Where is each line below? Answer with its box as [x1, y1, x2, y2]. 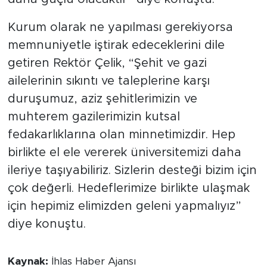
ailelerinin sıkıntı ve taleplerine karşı [7, 74, 210, 87]
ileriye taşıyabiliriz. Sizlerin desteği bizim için [7, 164, 257, 176]
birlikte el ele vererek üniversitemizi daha [7, 146, 241, 159]
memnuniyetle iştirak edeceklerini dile [7, 39, 225, 51]
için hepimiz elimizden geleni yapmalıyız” [7, 200, 241, 212]
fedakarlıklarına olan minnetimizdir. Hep [7, 128, 235, 141]
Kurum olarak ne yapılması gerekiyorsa [7, 21, 233, 33]
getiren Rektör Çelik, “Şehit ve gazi [7, 57, 207, 69]
